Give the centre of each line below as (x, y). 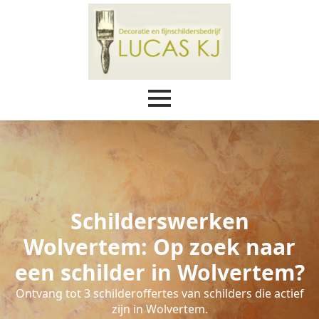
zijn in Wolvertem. (159, 309)
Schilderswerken (159, 221)
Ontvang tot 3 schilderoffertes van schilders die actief (159, 294)
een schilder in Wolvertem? (159, 273)
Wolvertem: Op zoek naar (159, 247)
